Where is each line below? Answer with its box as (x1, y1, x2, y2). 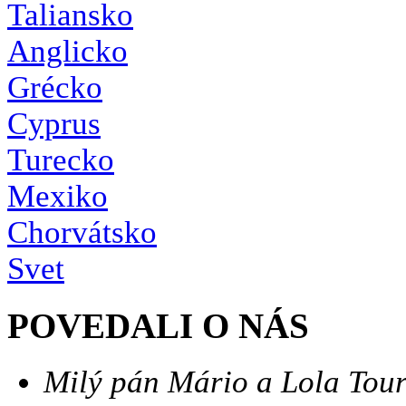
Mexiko (7, 179, 108, 215)
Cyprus (7, 106, 101, 142)
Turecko (7, 142, 114, 179)
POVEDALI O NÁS (7, 305, 309, 345)
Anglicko (7, 34, 128, 70)
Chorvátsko (7, 215, 157, 251)
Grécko (7, 70, 102, 106)
